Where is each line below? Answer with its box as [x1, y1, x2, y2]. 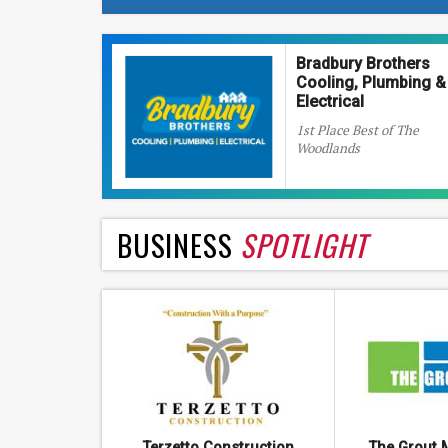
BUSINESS [117, 223, 241, 266]
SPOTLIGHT [240, 223, 367, 266]
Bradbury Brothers [296, 54, 431, 73]
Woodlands [296, 139, 361, 157]
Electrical [296, 92, 365, 111]
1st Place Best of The [296, 121, 420, 139]
